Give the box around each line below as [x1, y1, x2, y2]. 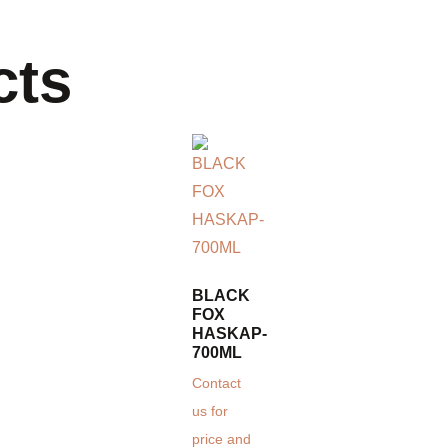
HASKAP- [192, 325, 267, 343]
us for [192, 404, 228, 420]
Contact [192, 376, 241, 392]
